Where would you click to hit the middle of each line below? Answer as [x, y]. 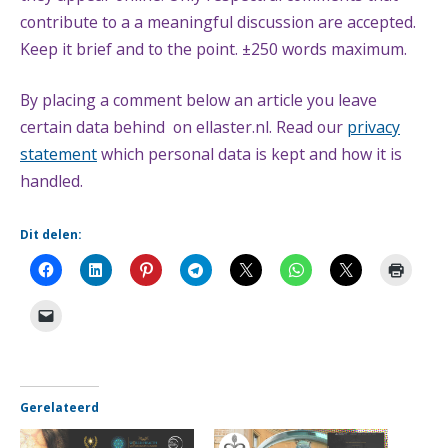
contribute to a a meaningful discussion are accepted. [218, 21]
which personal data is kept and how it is [251, 154]
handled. [53, 181]
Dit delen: [51, 234]
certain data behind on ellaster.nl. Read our [183, 127]
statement [58, 154]
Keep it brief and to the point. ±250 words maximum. [213, 48]
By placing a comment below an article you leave [198, 100]
